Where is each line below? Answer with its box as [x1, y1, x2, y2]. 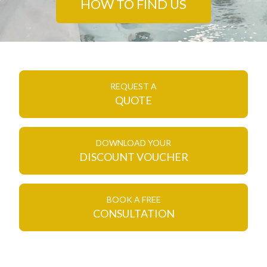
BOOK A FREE [106, 194, 161, 204]
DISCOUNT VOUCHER [79, 150, 188, 163]
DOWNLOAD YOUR [96, 137, 171, 148]
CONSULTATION [92, 206, 175, 220]
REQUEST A [110, 80, 157, 91]
